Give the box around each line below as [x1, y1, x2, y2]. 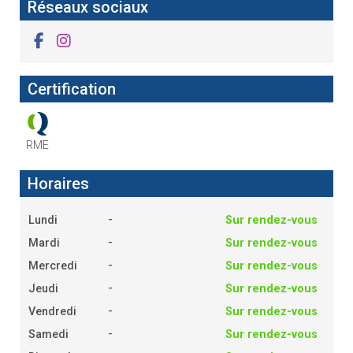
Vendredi [28, 304, 76, 318]
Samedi [28, 327, 69, 341]
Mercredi [28, 258, 77, 273]
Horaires [27, 173, 89, 193]
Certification [27, 79, 116, 98]
